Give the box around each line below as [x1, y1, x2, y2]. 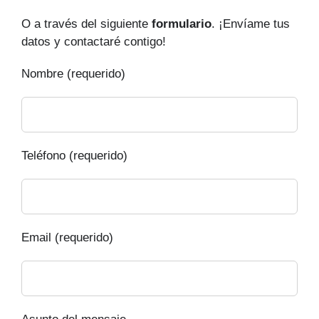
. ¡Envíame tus [211, 17, 290, 31]
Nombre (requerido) [21, 67, 125, 81]
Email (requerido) [21, 231, 113, 245]
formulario [152, 17, 211, 31]
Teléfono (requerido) [21, 149, 127, 163]
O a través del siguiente [21, 17, 152, 31]
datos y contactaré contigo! [21, 35, 166, 49]
